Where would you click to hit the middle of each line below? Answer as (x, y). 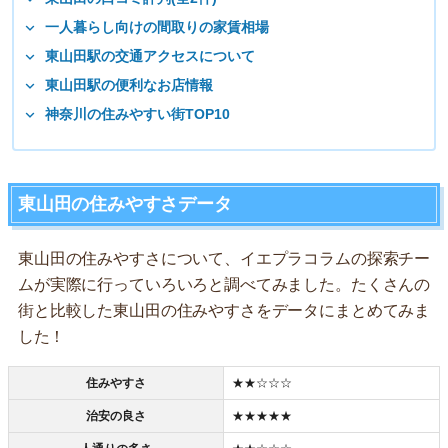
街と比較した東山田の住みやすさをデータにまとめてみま (224, 310)
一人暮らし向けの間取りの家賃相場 (157, 26)
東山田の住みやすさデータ (125, 203)
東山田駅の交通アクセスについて (150, 55)
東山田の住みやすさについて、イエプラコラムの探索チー (224, 258)
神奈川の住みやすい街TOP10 (137, 113)
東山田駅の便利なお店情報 (129, 84)
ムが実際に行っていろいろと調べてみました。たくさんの (224, 284)
